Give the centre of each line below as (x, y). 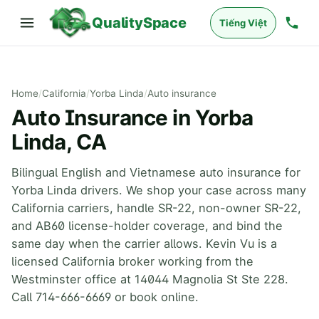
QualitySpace (139, 23)
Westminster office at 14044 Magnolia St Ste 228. (150, 279)
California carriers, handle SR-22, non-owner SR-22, (156, 208)
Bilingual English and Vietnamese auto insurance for (156, 172)
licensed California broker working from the (132, 261)
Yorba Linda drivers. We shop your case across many (159, 190)
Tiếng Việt (243, 22)
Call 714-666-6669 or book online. (105, 297)
